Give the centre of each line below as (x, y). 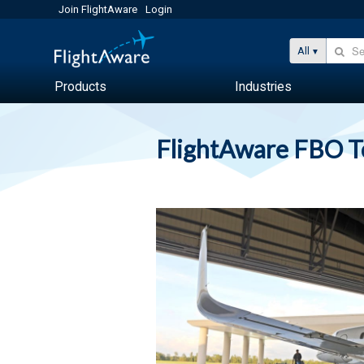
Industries (264, 87)
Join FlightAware (98, 9)
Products (81, 87)
